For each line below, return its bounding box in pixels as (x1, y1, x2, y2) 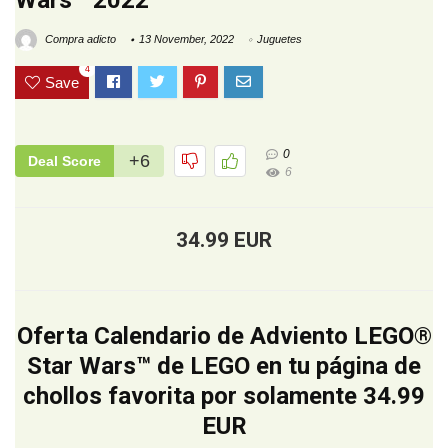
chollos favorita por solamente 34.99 (23, 382, 425, 411)
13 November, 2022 (139, 33, 234, 46)
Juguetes (257, 33, 302, 46)
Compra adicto (42, 33, 116, 46)
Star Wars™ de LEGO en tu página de (27, 352, 421, 381)
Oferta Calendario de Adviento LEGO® (16, 322, 432, 351)
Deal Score (28, 153, 101, 170)
